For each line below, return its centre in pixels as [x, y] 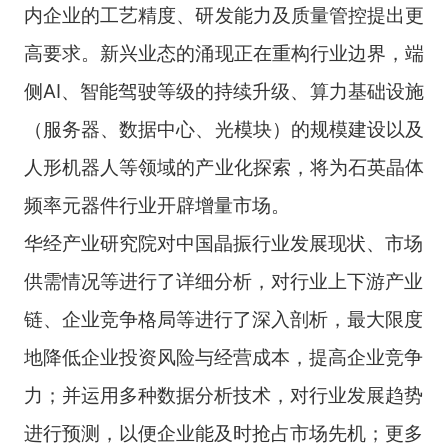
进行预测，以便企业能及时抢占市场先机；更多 [223, 433]
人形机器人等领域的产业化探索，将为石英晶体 [224, 167]
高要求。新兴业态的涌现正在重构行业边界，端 [224, 53]
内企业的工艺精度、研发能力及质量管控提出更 [224, 15]
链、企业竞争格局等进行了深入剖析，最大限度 [223, 319]
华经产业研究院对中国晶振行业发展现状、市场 [223, 243]
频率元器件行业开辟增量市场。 [156, 205]
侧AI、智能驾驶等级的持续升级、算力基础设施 [224, 91]
